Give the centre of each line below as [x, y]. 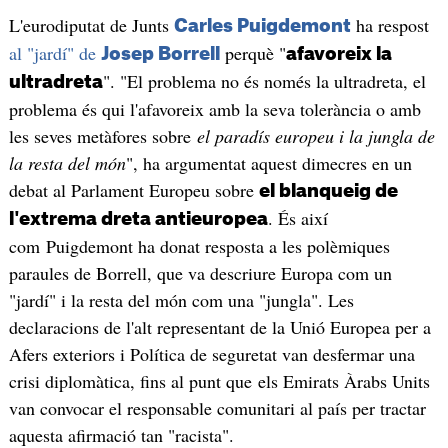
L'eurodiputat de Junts [91, 25]
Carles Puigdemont [262, 26]
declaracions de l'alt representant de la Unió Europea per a [219, 327]
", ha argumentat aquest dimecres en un [268, 163]
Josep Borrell [160, 54]
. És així [297, 218]
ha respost [389, 25]
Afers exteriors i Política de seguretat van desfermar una [211, 354]
